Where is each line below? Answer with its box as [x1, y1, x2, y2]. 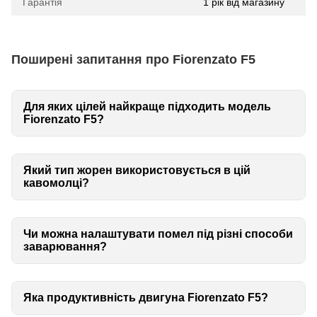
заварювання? [23, 241, 107, 253]
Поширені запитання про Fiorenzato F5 [11, 52, 255, 67]
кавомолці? [23, 177, 89, 190]
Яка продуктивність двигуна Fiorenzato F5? [23, 292, 268, 304]
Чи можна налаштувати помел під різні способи [23, 228, 293, 241]
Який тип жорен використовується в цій [23, 164, 250, 177]
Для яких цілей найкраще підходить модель [23, 100, 271, 113]
